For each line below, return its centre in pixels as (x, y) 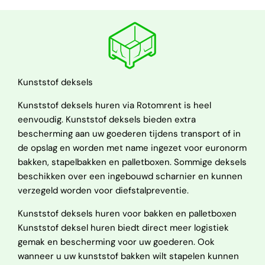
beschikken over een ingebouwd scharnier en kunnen (130, 176)
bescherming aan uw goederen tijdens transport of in (129, 134)
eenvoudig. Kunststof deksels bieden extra (107, 119)
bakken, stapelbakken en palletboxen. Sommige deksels (132, 162)
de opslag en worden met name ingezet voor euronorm (132, 148)
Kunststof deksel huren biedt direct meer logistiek (123, 228)
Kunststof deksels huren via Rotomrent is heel (114, 105)
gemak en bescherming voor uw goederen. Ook (116, 242)
